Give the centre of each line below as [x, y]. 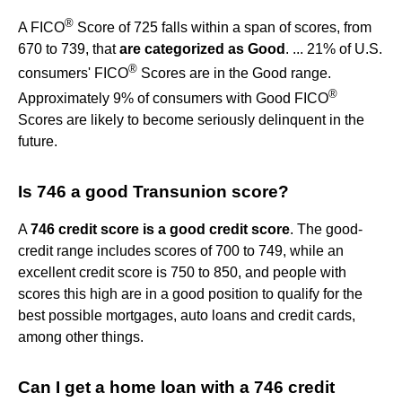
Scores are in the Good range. [234, 74]
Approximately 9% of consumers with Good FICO [173, 99]
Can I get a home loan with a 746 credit [176, 388]
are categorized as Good [202, 49]
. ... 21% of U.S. [334, 49]
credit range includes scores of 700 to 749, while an [181, 251]
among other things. [81, 337]
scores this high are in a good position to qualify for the [190, 294]
